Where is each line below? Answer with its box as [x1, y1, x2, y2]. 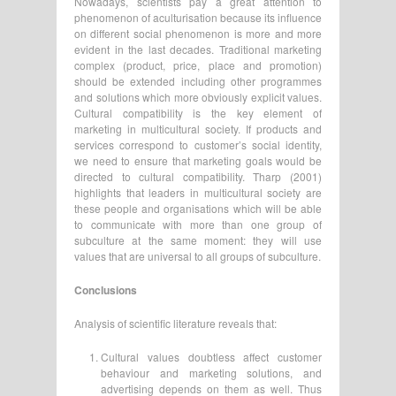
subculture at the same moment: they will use [74, 232, 322, 247]
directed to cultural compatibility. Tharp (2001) [74, 168, 322, 184]
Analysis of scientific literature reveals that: [74, 315, 277, 331]
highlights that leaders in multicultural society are [74, 184, 322, 200]
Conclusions [74, 281, 137, 298]
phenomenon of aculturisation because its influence [74, 9, 322, 25]
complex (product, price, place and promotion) [74, 57, 322, 72]
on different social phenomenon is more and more [74, 25, 322, 41]
